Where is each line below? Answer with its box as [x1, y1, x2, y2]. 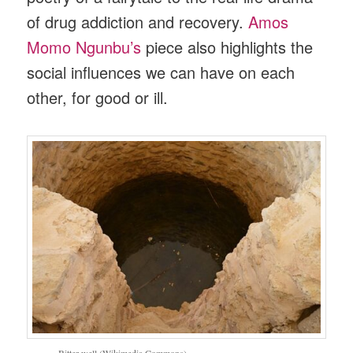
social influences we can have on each [27, 60, 295, 84]
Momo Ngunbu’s [27, 35, 142, 58]
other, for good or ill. [27, 85, 169, 109]
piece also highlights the [141, 35, 314, 58]
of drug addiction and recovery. [27, 9, 249, 33]
